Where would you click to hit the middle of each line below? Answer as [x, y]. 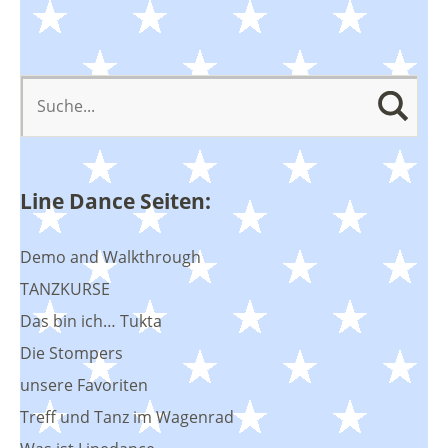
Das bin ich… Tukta [91, 320]
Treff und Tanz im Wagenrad [127, 416]
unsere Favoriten [84, 384]
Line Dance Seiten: [115, 200]
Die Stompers [71, 352]
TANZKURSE [65, 288]
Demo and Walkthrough [110, 256]
